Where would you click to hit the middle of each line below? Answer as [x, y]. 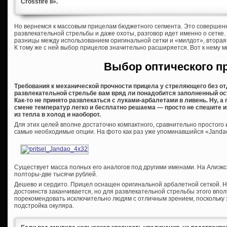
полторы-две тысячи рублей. [56, 175]
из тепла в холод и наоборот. [58, 115]
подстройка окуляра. [44, 206]
